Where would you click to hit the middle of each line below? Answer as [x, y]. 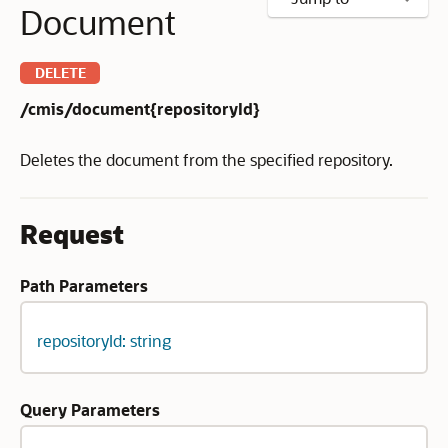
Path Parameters [84, 285]
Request [72, 234]
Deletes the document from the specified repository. [206, 159]
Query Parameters [90, 409]
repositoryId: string [104, 340]
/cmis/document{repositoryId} [140, 108]
